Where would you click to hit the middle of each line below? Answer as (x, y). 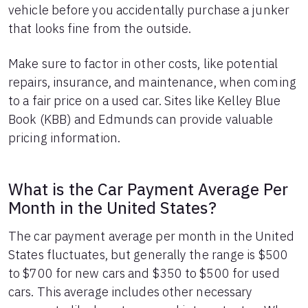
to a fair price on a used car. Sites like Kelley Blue (145, 101)
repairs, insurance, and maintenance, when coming (152, 82)
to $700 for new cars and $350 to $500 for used (144, 273)
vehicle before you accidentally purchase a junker (149, 10)
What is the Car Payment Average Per (148, 189)
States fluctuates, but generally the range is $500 (148, 255)
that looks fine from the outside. (100, 29)
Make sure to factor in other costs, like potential (143, 64)
